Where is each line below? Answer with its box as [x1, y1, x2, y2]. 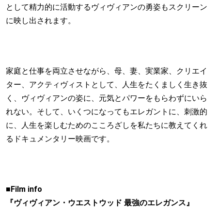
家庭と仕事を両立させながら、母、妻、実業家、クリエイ [6, 65, 207, 77]
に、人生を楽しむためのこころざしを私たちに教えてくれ [6, 119, 207, 131]
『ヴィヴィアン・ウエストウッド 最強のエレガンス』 [6, 197, 194, 209]
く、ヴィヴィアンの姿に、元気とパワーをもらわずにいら [6, 92, 207, 104]
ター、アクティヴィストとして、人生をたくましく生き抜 [6, 78, 207, 91]
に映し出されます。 [6, 15, 76, 27]
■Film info [6, 183, 42, 195]
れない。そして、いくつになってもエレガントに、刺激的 [6, 106, 207, 118]
